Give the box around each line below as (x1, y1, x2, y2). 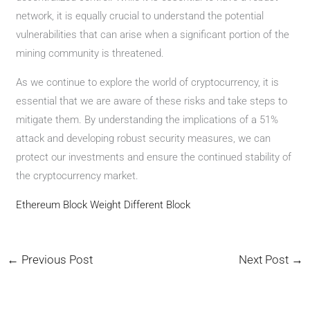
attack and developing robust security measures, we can (16, 132, 271, 145)
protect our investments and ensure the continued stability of (16, 151, 292, 163)
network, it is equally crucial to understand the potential (16, 10, 264, 22)
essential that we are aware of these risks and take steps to (16, 95, 288, 107)
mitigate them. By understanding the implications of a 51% (16, 113, 279, 126)
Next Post (238, 253, 291, 266)
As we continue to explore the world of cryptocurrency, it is (16, 76, 280, 89)
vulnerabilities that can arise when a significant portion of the (16, 28, 290, 41)
